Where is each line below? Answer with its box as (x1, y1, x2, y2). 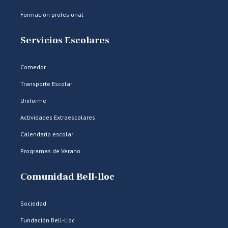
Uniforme (20, 97, 46, 104)
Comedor (20, 63, 46, 71)
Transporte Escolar (20, 80, 72, 88)
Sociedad (20, 199, 46, 207)
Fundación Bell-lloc (20, 216, 75, 224)
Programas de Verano (20, 147, 80, 155)
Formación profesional (20, 11, 83, 18)
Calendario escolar (20, 130, 73, 138)
